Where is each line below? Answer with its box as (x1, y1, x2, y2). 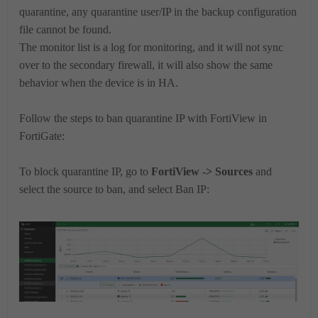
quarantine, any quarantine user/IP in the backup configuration (19, 6, 297, 18)
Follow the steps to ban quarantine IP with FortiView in (19, 112, 267, 124)
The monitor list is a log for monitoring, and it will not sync (19, 41, 283, 53)
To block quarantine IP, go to (19, 165, 151, 177)
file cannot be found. (19, 23, 111, 35)
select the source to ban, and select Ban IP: (19, 183, 209, 195)
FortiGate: (19, 130, 65, 142)
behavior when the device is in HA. (19, 77, 178, 89)
